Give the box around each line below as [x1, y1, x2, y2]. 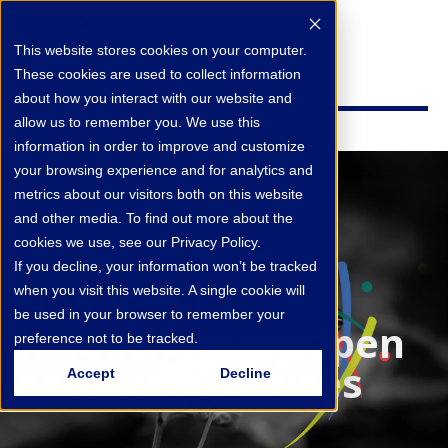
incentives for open [20, 315, 405, 371]
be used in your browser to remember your [14, 306, 285, 322]
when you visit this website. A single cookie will [14, 282, 305, 298]
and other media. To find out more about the [14, 210, 293, 226]
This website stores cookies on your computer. [14, 42, 307, 58]
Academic [20, 275, 216, 331]
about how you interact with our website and [14, 90, 292, 106]
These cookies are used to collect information [14, 66, 301, 82]
